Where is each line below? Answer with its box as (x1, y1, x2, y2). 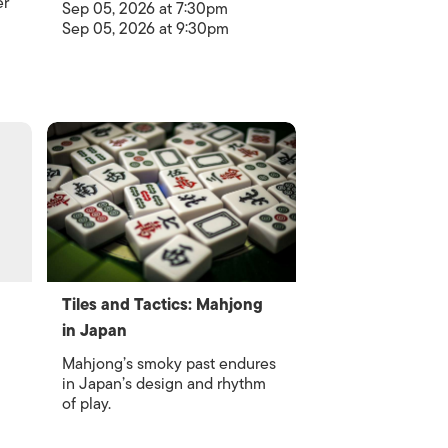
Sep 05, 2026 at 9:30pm (62, 16, 230, 42)
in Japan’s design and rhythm (62, 371, 267, 397)
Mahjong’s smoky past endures (62, 351, 277, 377)
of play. (62, 391, 112, 417)
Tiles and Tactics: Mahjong (62, 292, 264, 318)
